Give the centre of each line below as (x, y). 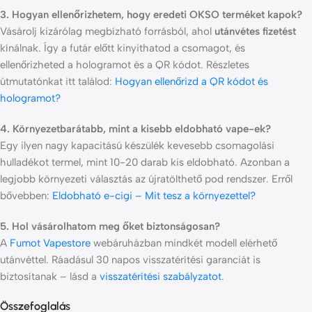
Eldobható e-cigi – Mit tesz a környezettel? (154, 196)
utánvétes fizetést (255, 32)
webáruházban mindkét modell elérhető (184, 243)
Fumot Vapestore (50, 243)
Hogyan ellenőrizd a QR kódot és (192, 82)
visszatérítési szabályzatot (161, 277)
